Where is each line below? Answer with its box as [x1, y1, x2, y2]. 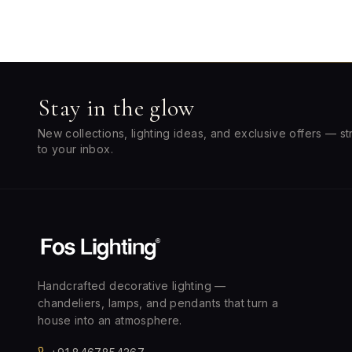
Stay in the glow [38, 93, 195, 123]
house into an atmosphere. [38, 313, 182, 327]
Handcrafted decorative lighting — [38, 279, 226, 292]
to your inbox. [38, 142, 113, 156]
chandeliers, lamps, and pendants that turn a [38, 296, 279, 310]
